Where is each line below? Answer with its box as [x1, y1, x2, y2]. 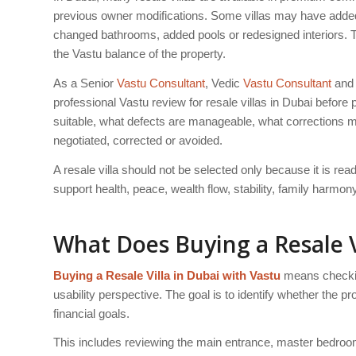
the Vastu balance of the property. [53, 47, 226, 61]
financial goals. [53, 306, 130, 320]
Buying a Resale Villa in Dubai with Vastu [53, 268, 281, 282]
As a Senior [53, 76, 117, 91]
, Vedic [205, 76, 243, 91]
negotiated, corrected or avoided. [53, 133, 222, 148]
